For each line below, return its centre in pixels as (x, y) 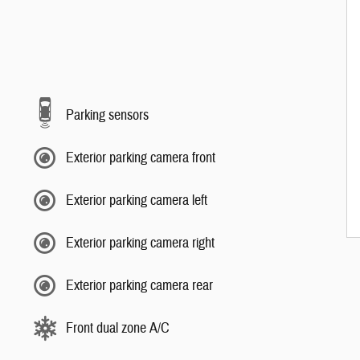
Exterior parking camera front (141, 157)
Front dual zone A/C (118, 328)
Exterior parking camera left (137, 200)
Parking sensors (107, 115)
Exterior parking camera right (140, 243)
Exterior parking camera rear (139, 285)
